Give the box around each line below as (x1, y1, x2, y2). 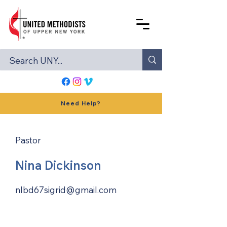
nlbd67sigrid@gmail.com (15, 184, 117, 195)
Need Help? (61, 100, 101, 107)
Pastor (15, 135, 41, 145)
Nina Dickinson (15, 158, 101, 173)
